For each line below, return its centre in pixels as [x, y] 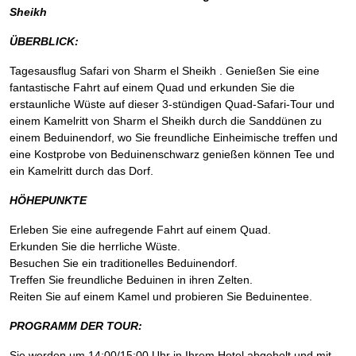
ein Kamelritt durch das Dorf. [81, 171]
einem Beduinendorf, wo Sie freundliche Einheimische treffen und [174, 137]
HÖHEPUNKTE [48, 200]
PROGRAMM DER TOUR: [76, 326]
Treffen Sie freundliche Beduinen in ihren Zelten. [131, 280]
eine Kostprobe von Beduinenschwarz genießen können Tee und [172, 154]
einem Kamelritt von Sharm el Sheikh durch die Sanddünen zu [166, 121]
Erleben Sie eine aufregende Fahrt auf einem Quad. [140, 230]
